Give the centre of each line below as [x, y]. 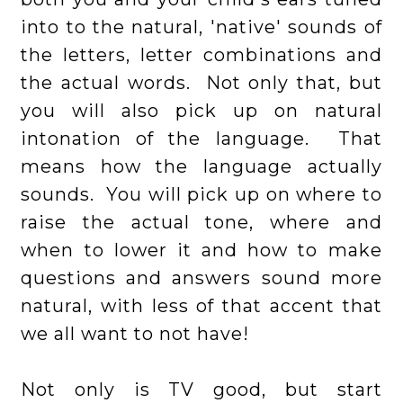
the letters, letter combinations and [201, 55]
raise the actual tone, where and [201, 223]
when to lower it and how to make [201, 251]
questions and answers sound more [201, 278]
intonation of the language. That [201, 139]
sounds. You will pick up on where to [201, 195]
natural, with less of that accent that [201, 306]
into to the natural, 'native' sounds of [201, 27]
